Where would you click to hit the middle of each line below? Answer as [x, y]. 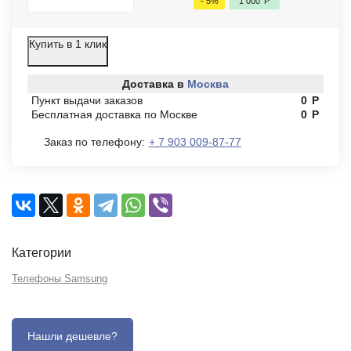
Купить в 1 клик [68, 44]
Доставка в [155, 84]
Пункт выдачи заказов [87, 100]
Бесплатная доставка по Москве [114, 114]
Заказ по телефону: [94, 142]
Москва [208, 84]
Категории [42, 253]
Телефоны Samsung [60, 279]
